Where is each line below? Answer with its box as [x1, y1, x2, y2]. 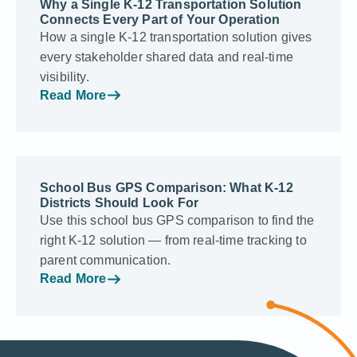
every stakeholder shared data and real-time [40, 49, 293, 64]
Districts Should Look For [40, 196, 199, 210]
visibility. [40, 69, 89, 84]
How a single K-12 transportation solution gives [40, 29, 312, 44]
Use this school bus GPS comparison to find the [40, 214, 315, 228]
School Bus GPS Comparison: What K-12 [40, 181, 293, 195]
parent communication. [40, 253, 171, 268]
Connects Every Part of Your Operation [40, 12, 280, 26]
